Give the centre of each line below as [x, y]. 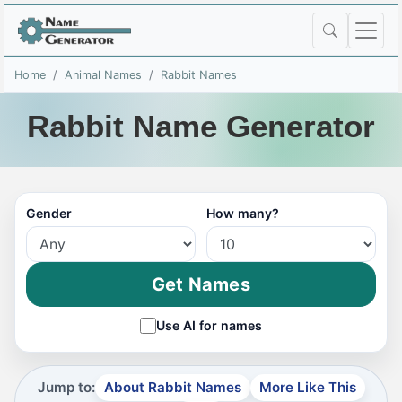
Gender [49, 213]
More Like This [307, 387]
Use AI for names [209, 325]
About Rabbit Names [172, 387]
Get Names [201, 284]
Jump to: [66, 387]
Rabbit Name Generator [201, 126]
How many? [243, 213]
